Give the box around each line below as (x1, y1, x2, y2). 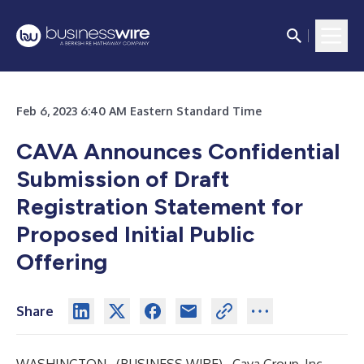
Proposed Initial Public (16, 220, 254, 248)
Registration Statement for (16, 193, 303, 220)
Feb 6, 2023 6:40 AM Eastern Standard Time (16, 104, 262, 118)
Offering (16, 248, 107, 275)
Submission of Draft (16, 165, 229, 193)
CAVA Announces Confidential (16, 137, 340, 165)
